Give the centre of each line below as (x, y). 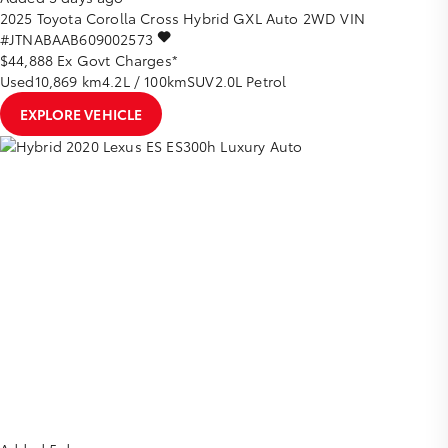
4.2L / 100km (145, 80)
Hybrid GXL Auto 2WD (260, 17)
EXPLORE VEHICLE (81, 113)
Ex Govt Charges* (117, 59)
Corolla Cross (132, 17)
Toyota (59, 17)
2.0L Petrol (250, 80)
